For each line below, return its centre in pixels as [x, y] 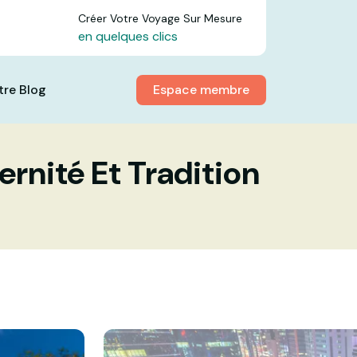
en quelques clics [128, 36]
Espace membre [201, 89]
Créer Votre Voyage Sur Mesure [160, 18]
